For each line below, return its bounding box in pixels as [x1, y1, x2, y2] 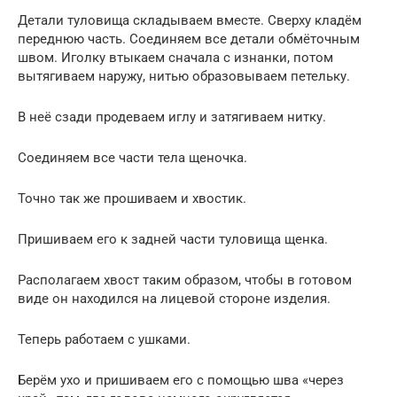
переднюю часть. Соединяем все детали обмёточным [18, 30, 360, 47]
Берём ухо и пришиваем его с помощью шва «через [18, 371, 344, 388]
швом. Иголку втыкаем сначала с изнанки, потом [18, 49, 333, 66]
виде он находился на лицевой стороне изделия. [18, 290, 331, 307]
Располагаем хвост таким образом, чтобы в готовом [18, 271, 352, 288]
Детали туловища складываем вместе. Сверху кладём [18, 12, 362, 28]
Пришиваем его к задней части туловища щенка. [18, 230, 328, 247]
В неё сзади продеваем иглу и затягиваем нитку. [18, 108, 326, 125]
